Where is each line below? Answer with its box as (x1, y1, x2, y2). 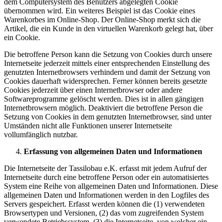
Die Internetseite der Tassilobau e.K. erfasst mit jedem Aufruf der (4, 164, 207, 172)
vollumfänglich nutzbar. (4, 130, 78, 139)
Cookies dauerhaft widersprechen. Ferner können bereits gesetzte (4, 77, 207, 85)
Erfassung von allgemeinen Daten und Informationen (24, 147, 202, 156)
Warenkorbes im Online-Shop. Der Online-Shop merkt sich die (4, 15, 201, 24)
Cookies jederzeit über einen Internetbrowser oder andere (4, 86, 182, 94)
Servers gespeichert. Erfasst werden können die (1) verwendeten (4, 200, 205, 208)
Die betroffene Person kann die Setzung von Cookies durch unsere (4, 50, 212, 58)
